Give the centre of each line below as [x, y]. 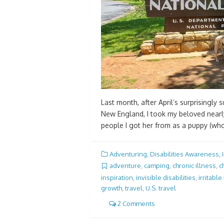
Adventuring [128, 154]
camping [157, 166]
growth [111, 188]
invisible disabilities [166, 177]
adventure [125, 166]
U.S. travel [161, 188]
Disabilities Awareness [184, 154]
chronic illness [194, 166]
